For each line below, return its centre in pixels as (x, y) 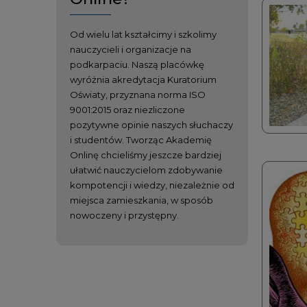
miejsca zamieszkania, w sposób (142, 200)
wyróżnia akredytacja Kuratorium (143, 79)
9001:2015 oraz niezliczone (127, 109)
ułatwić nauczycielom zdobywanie (146, 170)
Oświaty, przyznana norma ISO (138, 94)
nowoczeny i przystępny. (124, 215)
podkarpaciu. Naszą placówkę (137, 64)
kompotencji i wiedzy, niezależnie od (152, 185)
